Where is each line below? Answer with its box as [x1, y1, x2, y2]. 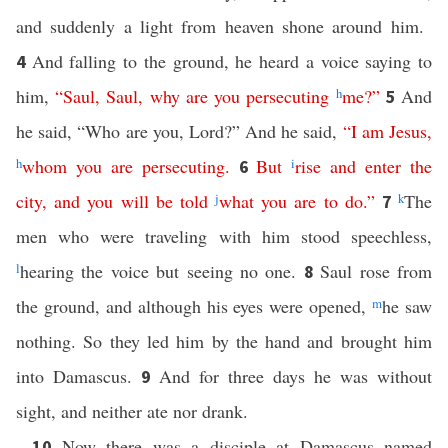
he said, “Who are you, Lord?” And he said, [16, 119, 343, 143]
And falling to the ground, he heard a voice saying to [31, 49, 433, 73]
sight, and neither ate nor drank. [16, 399, 248, 423]
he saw [382, 294, 433, 318]
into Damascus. [16, 364, 141, 388]
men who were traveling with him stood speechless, [16, 224, 432, 248]
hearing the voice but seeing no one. [20, 259, 304, 283]
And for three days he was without [159, 364, 432, 388]
